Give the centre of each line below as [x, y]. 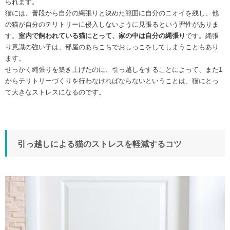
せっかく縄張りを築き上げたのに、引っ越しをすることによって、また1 [114, 69]
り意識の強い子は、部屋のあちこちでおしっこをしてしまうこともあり [112, 47]
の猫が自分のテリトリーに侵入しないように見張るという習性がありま [112, 24]
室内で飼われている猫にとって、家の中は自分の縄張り [102, 35]
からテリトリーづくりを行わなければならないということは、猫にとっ [112, 81]
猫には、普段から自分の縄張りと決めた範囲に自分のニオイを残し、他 [112, 13]
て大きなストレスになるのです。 [55, 92]
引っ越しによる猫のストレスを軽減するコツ [100, 144]
